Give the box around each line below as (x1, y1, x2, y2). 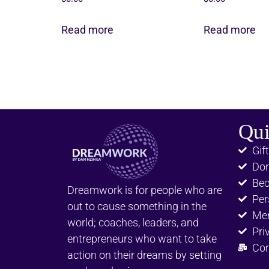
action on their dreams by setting (67, 249, 222, 262)
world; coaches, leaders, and (67, 216, 199, 229)
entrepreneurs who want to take (67, 232, 217, 246)
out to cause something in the (67, 200, 207, 213)
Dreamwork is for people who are (67, 184, 222, 197)
